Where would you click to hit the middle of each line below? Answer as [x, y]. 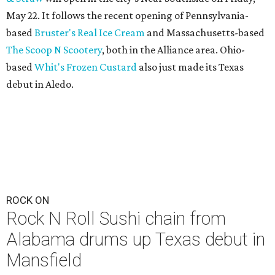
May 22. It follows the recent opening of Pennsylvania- [127, 15]
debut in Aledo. [40, 84]
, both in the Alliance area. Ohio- [173, 50]
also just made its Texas [190, 67]
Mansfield [44, 260]
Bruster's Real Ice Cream [90, 33]
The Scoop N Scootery [54, 50]
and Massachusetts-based [205, 33]
